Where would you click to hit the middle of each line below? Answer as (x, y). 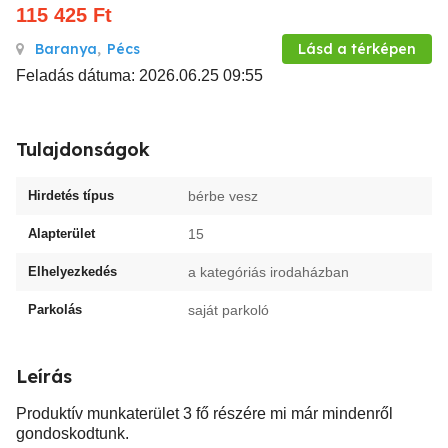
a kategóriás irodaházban (268, 272)
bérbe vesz (223, 196)
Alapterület (61, 233)
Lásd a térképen (357, 49)
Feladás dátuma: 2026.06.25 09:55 (139, 75)
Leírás (44, 376)
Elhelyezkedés (72, 271)
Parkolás (55, 309)
